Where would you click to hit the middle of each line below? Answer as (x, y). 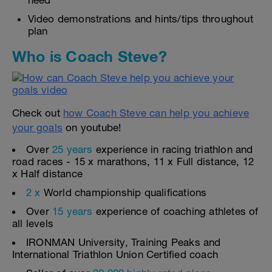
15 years (73, 211)
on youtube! (92, 127)
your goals (37, 127)
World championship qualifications (124, 192)
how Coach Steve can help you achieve (156, 113)
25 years (73, 149)
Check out (38, 113)
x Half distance (47, 174)
